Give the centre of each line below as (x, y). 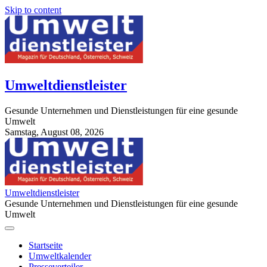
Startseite (46, 245)
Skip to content (33, 10)
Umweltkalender (60, 256)
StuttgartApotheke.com (48, 142)
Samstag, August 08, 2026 (54, 132)
